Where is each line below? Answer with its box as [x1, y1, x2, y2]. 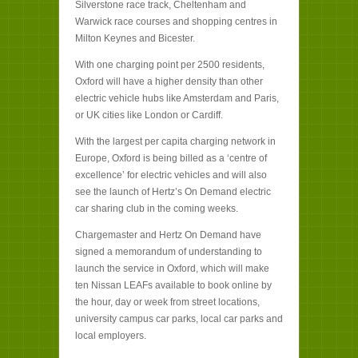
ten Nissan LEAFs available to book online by [75, 280, 272, 291]
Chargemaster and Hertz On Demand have [75, 229, 261, 241]
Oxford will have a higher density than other [75, 76, 263, 87]
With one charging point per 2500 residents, [75, 59, 265, 70]
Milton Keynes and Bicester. [75, 33, 195, 44]
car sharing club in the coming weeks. [75, 203, 238, 214]
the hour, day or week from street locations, [75, 296, 260, 308]
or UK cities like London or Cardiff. [75, 109, 223, 121]
